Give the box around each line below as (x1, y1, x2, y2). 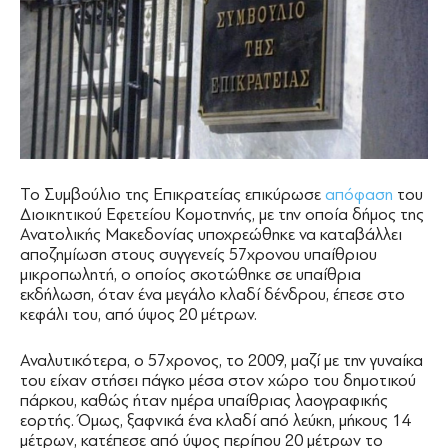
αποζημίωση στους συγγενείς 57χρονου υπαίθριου (20, 245, 377, 265)
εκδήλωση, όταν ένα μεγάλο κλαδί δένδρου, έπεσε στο (20, 285, 405, 305)
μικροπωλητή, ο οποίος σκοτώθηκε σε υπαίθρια (20, 265, 361, 285)
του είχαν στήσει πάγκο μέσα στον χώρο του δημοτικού (20, 371, 416, 391)
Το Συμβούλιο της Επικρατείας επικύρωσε (20, 185, 325, 205)
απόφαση (325, 185, 393, 205)
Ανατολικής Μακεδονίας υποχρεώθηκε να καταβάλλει (20, 225, 402, 245)
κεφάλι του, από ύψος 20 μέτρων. (20, 305, 257, 325)
